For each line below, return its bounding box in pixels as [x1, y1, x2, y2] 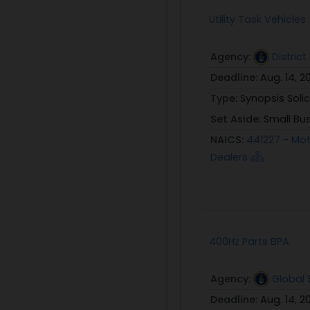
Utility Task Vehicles [209, 12, 306, 26]
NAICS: [210, 132, 246, 147]
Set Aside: [210, 111, 264, 126]
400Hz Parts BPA [209, 234, 289, 248]
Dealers [210, 149, 250, 164]
